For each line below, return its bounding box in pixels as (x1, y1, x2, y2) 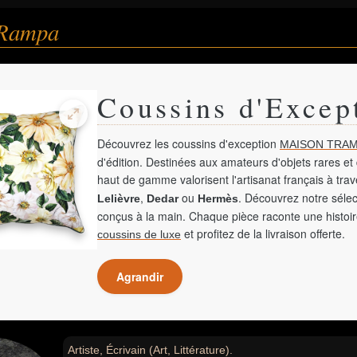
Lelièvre (97, 192, 140, 205)
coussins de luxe (97, 228, 181, 241)
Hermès (198, 192, 238, 205)
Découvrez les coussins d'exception (97, 135, 280, 151)
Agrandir (116, 269, 163, 284)
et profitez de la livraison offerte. (181, 226, 345, 241)
